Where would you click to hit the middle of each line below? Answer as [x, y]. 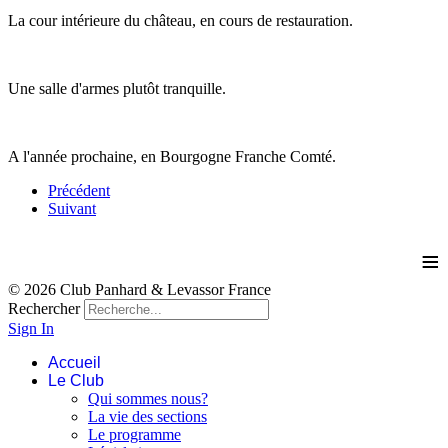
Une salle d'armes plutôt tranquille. [117, 88]
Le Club [76, 380]
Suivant [72, 208]
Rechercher [44, 308]
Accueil [74, 362]
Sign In [31, 328]
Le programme [134, 434]
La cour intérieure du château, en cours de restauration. [180, 20]
